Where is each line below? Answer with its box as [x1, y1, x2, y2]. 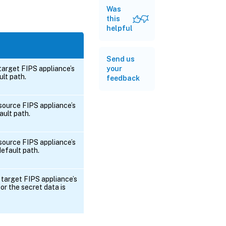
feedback [106, 74, 140, 82]
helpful [106, 24, 133, 32]
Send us [106, 55, 135, 63]
